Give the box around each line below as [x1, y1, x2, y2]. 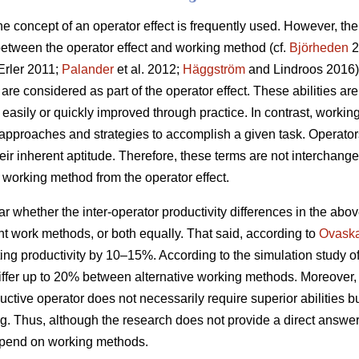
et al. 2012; [114, 63, 183, 77]
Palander [62, 63, 114, 77]
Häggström [183, 63, 245, 77]
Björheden [289, 41, 349, 55]
